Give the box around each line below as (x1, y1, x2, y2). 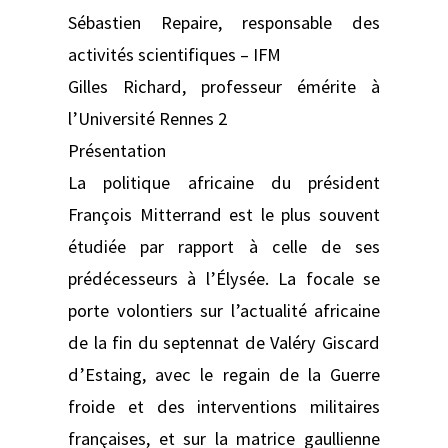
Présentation (68, 138, 166, 162)
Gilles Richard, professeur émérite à (68, 74, 380, 98)
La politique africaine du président (68, 170, 380, 194)
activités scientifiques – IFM (68, 42, 281, 66)
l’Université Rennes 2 (68, 106, 227, 130)
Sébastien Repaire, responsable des (68, 10, 380, 34)
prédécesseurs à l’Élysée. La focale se (68, 266, 380, 290)
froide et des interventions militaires (68, 394, 380, 418)
